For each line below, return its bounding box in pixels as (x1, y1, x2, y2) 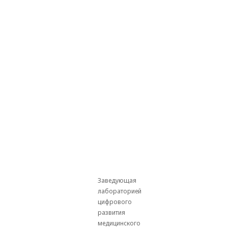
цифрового (98, 197, 132, 207)
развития (98, 208, 125, 217)
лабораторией (98, 187, 141, 196)
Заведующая (98, 176, 136, 185)
